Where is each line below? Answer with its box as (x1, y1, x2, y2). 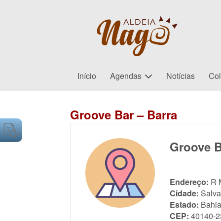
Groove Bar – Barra (70, 106, 177, 123)
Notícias (166, 70, 195, 81)
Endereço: (170, 176, 209, 187)
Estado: (170, 199, 199, 210)
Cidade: (170, 187, 199, 199)
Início (77, 70, 97, 81)
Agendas (110, 70, 142, 81)
